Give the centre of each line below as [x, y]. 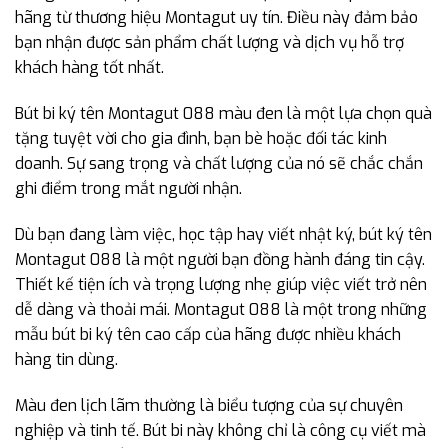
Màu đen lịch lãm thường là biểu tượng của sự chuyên [209, 405]
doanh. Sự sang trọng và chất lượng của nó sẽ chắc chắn [219, 164]
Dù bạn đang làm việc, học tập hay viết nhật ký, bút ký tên [223, 235]
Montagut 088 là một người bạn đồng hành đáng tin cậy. [220, 260]
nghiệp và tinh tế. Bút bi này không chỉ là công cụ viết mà [220, 430]
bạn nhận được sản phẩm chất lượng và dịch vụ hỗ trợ [209, 43]
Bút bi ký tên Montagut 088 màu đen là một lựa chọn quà [223, 114]
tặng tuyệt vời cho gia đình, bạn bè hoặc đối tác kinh [201, 139]
